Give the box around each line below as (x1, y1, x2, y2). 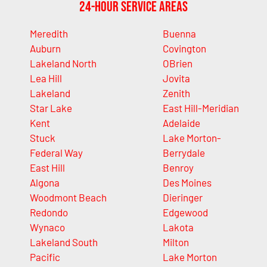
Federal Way (30, 147, 83, 159)
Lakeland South (30, 236, 98, 249)
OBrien (162, 57, 193, 70)
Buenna (162, 27, 196, 40)
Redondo (30, 206, 68, 219)
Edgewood (162, 206, 208, 219)
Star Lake (30, 102, 72, 114)
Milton (162, 236, 189, 249)
